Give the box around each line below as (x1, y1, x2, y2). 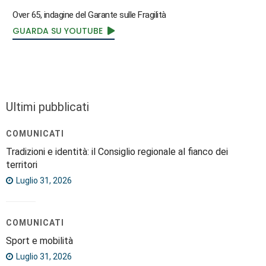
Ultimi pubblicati (6, 99, 89, 114)
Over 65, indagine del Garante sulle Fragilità (12, 9, 166, 20)
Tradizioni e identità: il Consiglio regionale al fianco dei (6, 145, 228, 157)
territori (6, 159, 37, 170)
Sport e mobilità (6, 235, 73, 246)
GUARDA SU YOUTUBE (12, 24, 103, 37)
